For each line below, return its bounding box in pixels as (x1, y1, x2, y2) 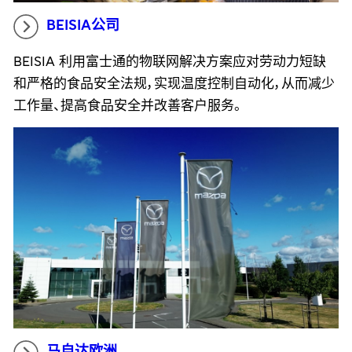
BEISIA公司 (46, 17, 119, 35)
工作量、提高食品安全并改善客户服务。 (13, 98, 241, 114)
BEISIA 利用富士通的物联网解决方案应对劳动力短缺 (13, 54, 326, 70)
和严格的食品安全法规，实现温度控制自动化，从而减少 (13, 76, 335, 92)
